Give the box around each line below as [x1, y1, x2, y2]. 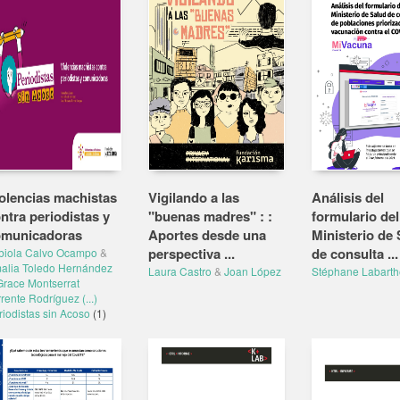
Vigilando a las [148, 187, 239, 207]
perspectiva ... [148, 244, 235, 263]
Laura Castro [148, 263, 212, 279]
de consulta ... [311, 244, 398, 263]
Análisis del [311, 187, 384, 207]
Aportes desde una [148, 225, 266, 245]
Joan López [224, 263, 281, 279]
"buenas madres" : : [148, 206, 272, 226]
